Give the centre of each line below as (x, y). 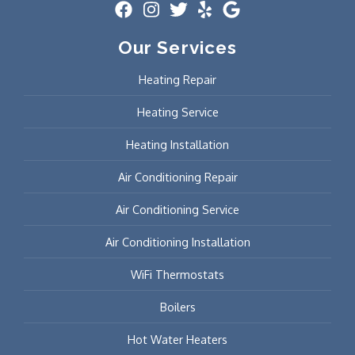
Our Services (177, 48)
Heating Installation (177, 144)
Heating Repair (177, 79)
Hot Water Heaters (177, 339)
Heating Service (177, 111)
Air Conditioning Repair (177, 176)
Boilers (177, 306)
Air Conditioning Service (177, 209)
